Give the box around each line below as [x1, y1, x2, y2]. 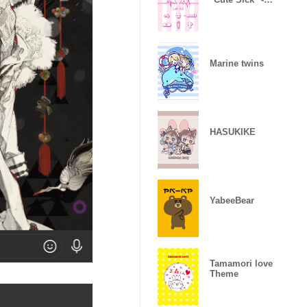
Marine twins [210, 58, 264, 69]
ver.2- [210, 5, 232, 15]
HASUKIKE [210, 126, 256, 137]
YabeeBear [210, 195, 254, 206]
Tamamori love [210, 258, 273, 269]
